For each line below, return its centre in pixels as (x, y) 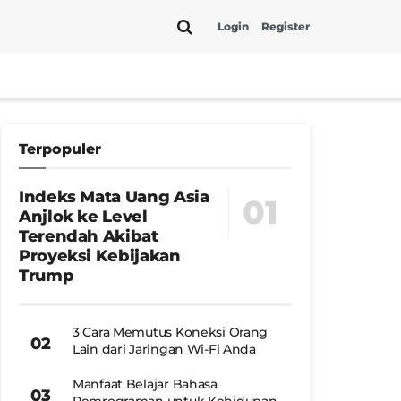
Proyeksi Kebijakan (100, 256)
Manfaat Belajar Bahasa (145, 384)
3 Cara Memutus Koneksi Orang (171, 332)
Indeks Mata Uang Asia (114, 197)
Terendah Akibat (89, 236)
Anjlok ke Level (83, 217)
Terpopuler (60, 149)
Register (286, 26)
